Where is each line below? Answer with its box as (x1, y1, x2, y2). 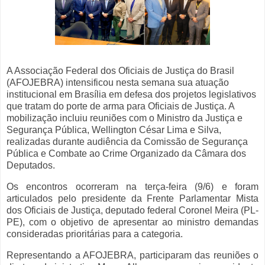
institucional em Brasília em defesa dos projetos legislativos (7, 89, 256, 100)
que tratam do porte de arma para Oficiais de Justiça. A (7, 101, 234, 112)
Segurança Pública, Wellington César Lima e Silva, (7, 125, 221, 135)
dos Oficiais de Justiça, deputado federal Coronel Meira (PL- (7, 205, 258, 215)
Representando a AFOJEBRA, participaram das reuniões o (7, 250, 258, 260)
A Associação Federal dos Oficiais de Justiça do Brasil (7, 66, 234, 76)
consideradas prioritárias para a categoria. (7, 228, 183, 239)
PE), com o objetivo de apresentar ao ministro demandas (7, 216, 258, 227)
